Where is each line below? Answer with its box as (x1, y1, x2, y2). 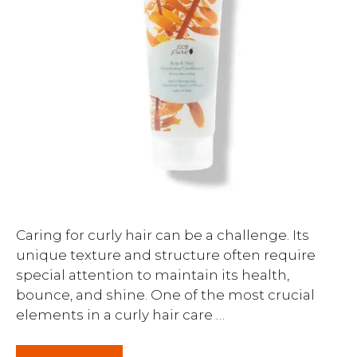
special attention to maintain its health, (16, 266, 289, 283)
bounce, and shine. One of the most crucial (16, 286, 315, 303)
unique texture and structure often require (16, 246, 316, 263)
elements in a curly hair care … (16, 306, 225, 323)
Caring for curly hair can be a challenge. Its (16, 226, 309, 243)
